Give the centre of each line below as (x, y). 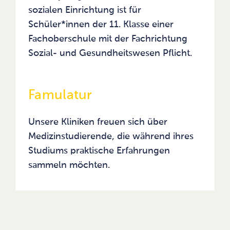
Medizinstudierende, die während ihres (111, 137)
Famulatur (60, 96)
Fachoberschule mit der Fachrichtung (108, 39)
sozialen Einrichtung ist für (85, 11)
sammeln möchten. (69, 166)
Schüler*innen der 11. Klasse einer (101, 25)
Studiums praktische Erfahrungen (99, 151)
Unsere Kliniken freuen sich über (98, 122)
